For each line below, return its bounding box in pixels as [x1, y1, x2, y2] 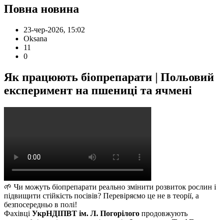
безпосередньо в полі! [4, 200, 77, 209]
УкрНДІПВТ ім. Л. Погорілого [32, 209, 141, 218]
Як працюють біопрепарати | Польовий [4, 70, 214, 83]
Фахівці [4, 209, 32, 218]
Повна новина [4, 2, 79, 15]
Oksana [24, 34, 47, 43]
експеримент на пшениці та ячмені [4, 83, 192, 97]
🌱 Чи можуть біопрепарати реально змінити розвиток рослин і [4, 182, 216, 191]
